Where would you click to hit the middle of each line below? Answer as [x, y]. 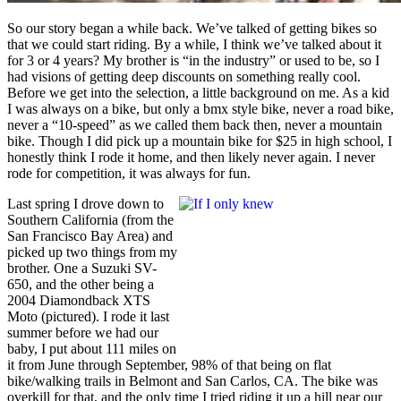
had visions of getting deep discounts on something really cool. [184, 76]
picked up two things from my [92, 252]
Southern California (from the [90, 219]
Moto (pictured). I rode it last [88, 316]
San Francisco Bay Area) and [90, 235]
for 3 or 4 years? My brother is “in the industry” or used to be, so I [193, 60]
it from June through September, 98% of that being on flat [169, 364]
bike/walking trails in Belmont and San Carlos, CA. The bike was [192, 380]
